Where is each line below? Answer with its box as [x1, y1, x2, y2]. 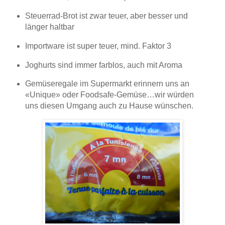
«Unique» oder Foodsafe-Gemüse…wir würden [25, 90, 194, 99]
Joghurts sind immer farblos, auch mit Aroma [25, 60, 182, 69]
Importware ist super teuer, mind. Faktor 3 [25, 41, 171, 50]
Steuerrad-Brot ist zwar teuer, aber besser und [25, 11, 188, 20]
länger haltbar [25, 22, 74, 31]
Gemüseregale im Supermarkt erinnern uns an [25, 79, 189, 88]
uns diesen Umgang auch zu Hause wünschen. [25, 101, 193, 110]
